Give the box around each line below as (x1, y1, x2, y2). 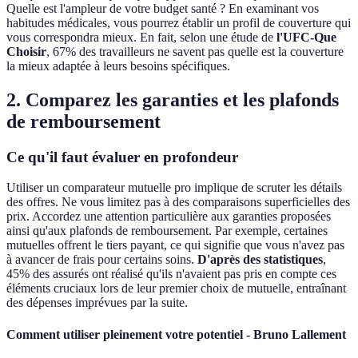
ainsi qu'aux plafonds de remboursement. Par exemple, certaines (6, 224, 328, 238)
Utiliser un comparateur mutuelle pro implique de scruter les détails (6, 181, 342, 195)
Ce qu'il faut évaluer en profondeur (6, 148, 238, 165)
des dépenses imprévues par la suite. (6, 296, 188, 310)
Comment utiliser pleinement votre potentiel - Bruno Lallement (6, 327, 346, 341)
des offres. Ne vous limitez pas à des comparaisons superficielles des (6, 195, 350, 209)
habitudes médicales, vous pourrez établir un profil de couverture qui (6, 15, 351, 30)
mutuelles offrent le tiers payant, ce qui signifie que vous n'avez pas (6, 238, 344, 253)
